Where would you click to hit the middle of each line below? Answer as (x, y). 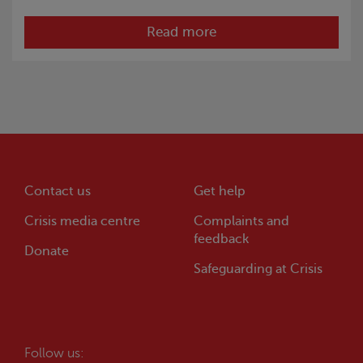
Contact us (58, 191)
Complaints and (241, 221)
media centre (100, 221)
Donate (47, 251)
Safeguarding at (240, 269)
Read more (181, 32)
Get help (220, 191)
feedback (221, 239)
